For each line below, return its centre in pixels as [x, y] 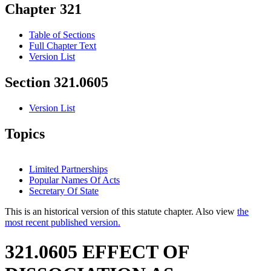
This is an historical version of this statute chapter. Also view [121, 211]
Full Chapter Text [63, 46]
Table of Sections [62, 35]
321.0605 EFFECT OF [97, 252]
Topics [25, 134]
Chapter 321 [43, 9]
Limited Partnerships [68, 169]
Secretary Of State [64, 191]
